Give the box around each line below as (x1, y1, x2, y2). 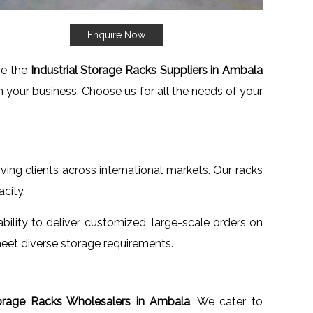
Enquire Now (87, 29, 145, 41)
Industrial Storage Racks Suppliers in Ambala (30, 63, 263, 77)
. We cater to (190, 294, 263, 308)
